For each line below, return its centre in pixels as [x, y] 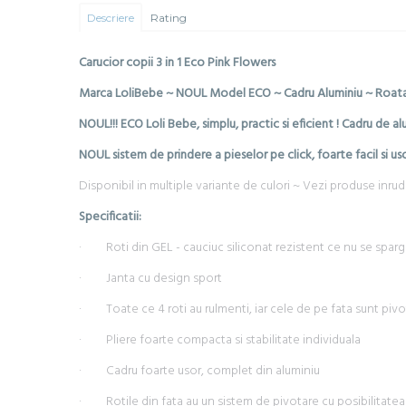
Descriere [111, 18]
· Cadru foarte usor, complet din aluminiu [199, 371]
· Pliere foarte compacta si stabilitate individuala [220, 340]
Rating [169, 18]
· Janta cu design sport [150, 279]
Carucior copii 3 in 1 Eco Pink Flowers [177, 63]
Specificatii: [110, 217]
